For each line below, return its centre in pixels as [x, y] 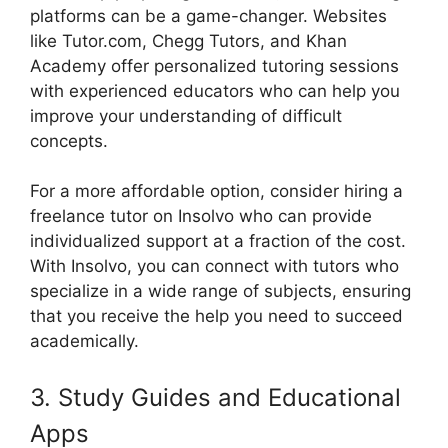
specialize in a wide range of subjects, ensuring [220, 291]
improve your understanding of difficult [186, 115]
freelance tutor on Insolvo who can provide [201, 216]
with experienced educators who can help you [215, 90]
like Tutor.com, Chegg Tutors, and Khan [188, 40]
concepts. [69, 140]
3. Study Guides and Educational [215, 397]
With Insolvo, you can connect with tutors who [214, 266]
